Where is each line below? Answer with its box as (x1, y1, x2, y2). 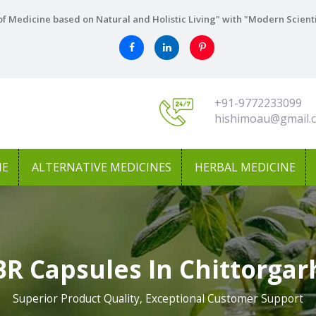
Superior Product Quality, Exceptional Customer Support (13, 291, 303, 306)
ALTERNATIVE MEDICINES (32, 159, 171, 175)
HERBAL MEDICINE (195, 159, 296, 175)
